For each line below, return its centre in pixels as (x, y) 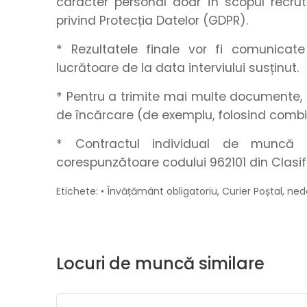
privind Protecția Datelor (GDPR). (152, 21)
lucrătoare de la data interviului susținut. (177, 68)
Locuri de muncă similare (160, 263)
